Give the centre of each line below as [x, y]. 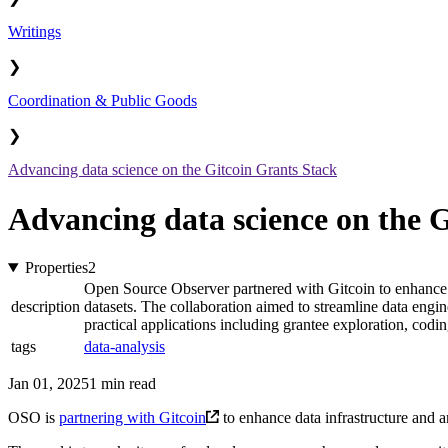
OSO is [33, 418]
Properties [56, 268]
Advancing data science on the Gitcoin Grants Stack [172, 170]
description [45, 307]
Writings [34, 32]
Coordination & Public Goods [102, 101]
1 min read [122, 384]
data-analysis [124, 347]
